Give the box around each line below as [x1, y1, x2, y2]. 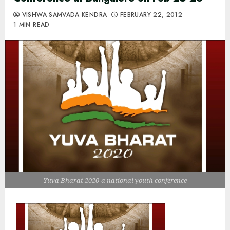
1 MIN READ [13, 20, 50, 29]
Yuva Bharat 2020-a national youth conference [43, 175, 187, 185]
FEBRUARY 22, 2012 [118, 10, 183, 20]
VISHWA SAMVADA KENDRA [20, 10, 107, 20]
